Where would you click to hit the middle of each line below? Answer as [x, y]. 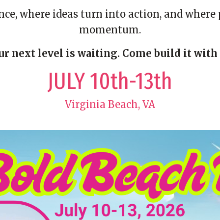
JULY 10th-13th [110, 81]
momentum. [110, 30]
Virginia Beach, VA [110, 104]
